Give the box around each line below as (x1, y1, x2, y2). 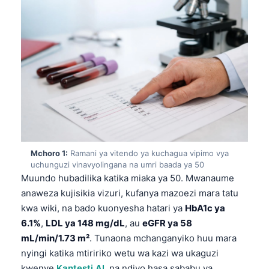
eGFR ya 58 (142, 217, 192, 229)
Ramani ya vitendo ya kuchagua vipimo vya (68, 148, 229, 159)
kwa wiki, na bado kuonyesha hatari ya (21, 202, 185, 214)
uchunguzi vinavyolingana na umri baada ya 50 (31, 160, 204, 170)
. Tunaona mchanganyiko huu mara (89, 232, 237, 244)
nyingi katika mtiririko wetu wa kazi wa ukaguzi (21, 247, 219, 259)
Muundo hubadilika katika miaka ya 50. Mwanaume (21, 172, 234, 184)
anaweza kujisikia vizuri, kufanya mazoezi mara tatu (21, 187, 238, 199)
